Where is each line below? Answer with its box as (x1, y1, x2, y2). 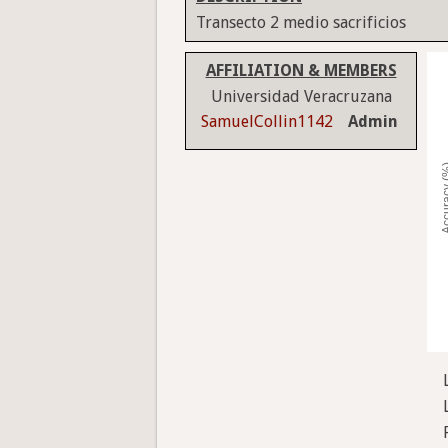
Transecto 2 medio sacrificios (196, 13, 406, 33)
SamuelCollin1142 (201, 112, 333, 132)
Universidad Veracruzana (210, 87, 392, 107)
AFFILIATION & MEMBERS (205, 61, 397, 81)
